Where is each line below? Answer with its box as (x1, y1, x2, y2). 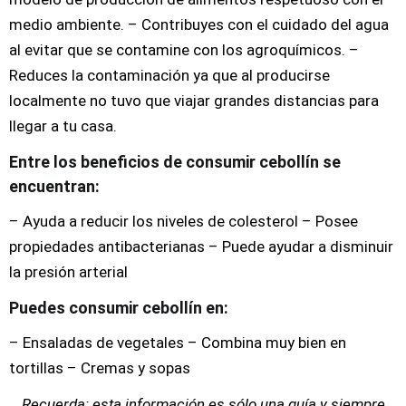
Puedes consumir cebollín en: (9, 297, 232, 317)
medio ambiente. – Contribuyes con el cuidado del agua (9, 15, 389, 34)
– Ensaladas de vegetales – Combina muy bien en (9, 333, 346, 352)
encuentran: (9, 176, 100, 196)
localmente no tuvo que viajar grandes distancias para (9, 92, 379, 110)
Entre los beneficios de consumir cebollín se (9, 151, 341, 171)
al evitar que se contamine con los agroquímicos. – (9, 41, 359, 59)
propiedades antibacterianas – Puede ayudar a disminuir (9, 237, 393, 256)
